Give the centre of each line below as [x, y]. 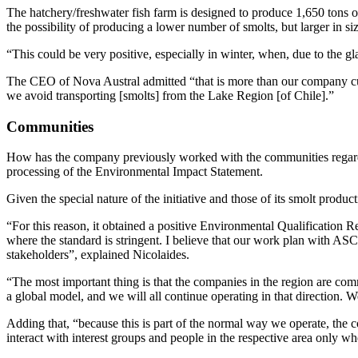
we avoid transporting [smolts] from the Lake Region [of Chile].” [170, 95]
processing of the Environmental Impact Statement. [135, 172]
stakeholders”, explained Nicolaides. [98, 255]
